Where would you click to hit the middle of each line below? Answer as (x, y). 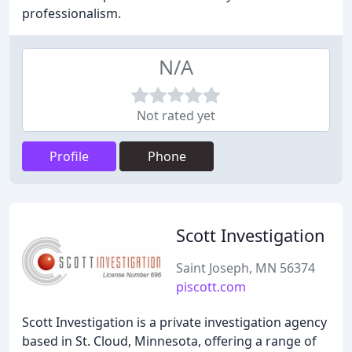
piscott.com (211, 287)
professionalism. (71, 13)
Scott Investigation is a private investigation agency (174, 322)
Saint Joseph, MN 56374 (246, 268)
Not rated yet (176, 115)
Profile (69, 156)
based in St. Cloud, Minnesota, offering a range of (169, 341)
